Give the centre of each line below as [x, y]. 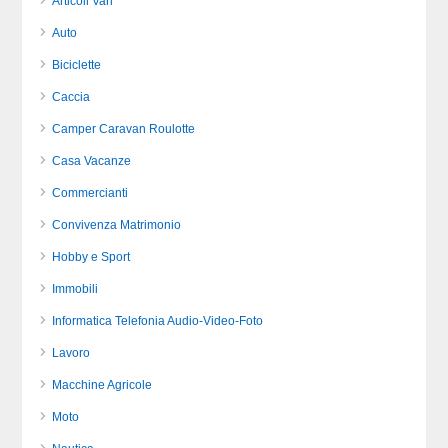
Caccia [71, 97]
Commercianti [90, 193]
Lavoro [71, 353]
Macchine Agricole [102, 385]
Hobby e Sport [91, 257]
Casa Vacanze [92, 161]
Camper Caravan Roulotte [124, 129]
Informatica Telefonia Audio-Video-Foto [158, 321]
